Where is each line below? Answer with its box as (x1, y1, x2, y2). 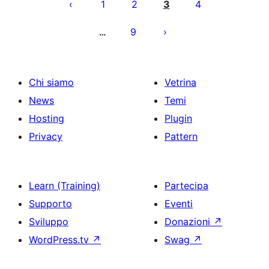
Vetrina (165, 76, 196, 88)
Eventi (165, 198, 193, 210)
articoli (52, 11, 101, 28)
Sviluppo (29, 216, 68, 228)
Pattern (165, 130, 198, 142)
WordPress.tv (29, 234, 92, 246)
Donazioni (165, 216, 213, 228)
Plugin (165, 112, 192, 124)
